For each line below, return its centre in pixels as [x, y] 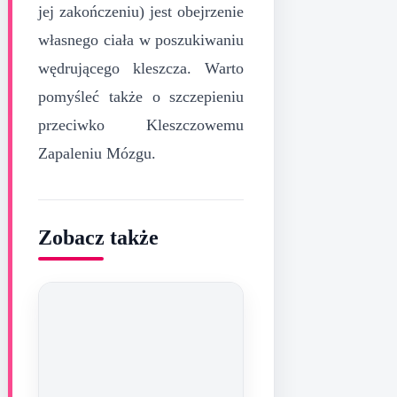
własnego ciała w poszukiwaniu [141, 39]
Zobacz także [98, 237]
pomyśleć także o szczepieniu [141, 96]
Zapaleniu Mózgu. [97, 153]
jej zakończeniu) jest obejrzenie [141, 11]
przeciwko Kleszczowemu [141, 125]
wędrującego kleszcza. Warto [141, 68]
